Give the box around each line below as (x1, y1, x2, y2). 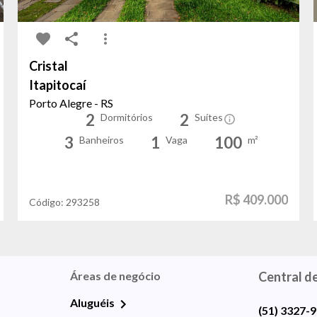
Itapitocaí (29, 76, 87, 93)
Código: (29, 195, 67, 208)
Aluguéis (70, 295, 115, 309)
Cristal (29, 57, 69, 74)
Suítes (195, 110, 224, 123)
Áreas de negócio (70, 268, 161, 282)
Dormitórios (100, 110, 154, 123)
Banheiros (79, 133, 124, 146)
